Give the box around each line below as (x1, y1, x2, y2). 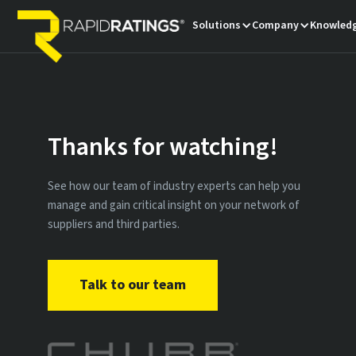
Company (252, 17, 300, 33)
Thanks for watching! (48, 128, 278, 165)
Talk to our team (79, 274, 186, 295)
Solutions (192, 17, 242, 33)
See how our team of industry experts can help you (48, 177, 300, 195)
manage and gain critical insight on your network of (48, 196, 300, 214)
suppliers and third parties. (48, 215, 180, 233)
